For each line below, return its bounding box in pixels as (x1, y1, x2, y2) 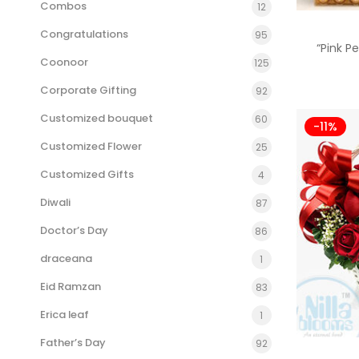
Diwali (40, 195, 71, 210)
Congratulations (40, 26, 128, 42)
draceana (40, 251, 92, 266)
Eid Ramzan (40, 279, 101, 294)
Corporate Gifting (40, 83, 136, 98)
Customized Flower (40, 139, 142, 154)
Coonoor (40, 54, 88, 70)
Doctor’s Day (40, 223, 108, 238)
